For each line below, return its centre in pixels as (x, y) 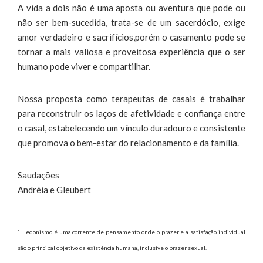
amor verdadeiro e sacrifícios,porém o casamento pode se (131, 37)
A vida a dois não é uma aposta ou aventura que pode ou (131, 7)
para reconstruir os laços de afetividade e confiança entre (131, 113)
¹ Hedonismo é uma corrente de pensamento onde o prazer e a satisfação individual (131, 232)
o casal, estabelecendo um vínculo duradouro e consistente (131, 128)
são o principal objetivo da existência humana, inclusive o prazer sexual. (112, 247)
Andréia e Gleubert (54, 189)
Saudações (38, 175)
